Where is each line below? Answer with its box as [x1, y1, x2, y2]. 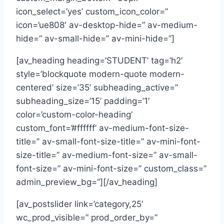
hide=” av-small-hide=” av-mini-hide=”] [16, 33, 174, 43]
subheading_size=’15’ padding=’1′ [16, 95, 150, 106]
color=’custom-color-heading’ [16, 109, 132, 119]
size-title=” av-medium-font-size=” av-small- [16, 149, 197, 160]
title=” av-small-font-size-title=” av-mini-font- [16, 136, 200, 146]
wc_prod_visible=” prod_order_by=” [16, 212, 157, 222]
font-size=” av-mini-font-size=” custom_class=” [16, 163, 206, 173]
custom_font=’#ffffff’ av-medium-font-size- [16, 122, 189, 133]
